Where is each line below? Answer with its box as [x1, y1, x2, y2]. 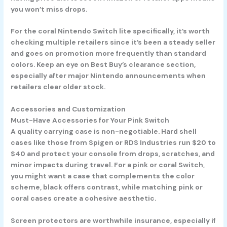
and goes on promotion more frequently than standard [11, 49, 207, 58]
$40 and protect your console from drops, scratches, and [11, 149, 215, 159]
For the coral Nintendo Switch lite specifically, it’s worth [11, 26, 210, 36]
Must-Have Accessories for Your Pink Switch [11, 116, 170, 125]
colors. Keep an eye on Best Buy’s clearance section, [11, 60, 196, 69]
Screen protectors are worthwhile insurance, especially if [11, 216, 216, 225]
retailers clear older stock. [11, 82, 106, 92]
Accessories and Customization [11, 104, 126, 114]
